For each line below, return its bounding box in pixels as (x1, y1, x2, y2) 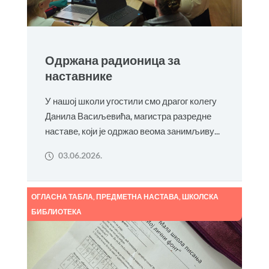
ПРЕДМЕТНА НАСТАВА (95, 192, 179, 201)
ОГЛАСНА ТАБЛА (31, 192, 93, 201)
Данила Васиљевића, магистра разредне (44, 110, 211, 121)
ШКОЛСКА (181, 192, 219, 201)
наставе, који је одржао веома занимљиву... (44, 125, 220, 136)
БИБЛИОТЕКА (31, 207, 82, 216)
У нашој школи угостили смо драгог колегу (44, 95, 217, 106)
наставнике (44, 68, 112, 83)
